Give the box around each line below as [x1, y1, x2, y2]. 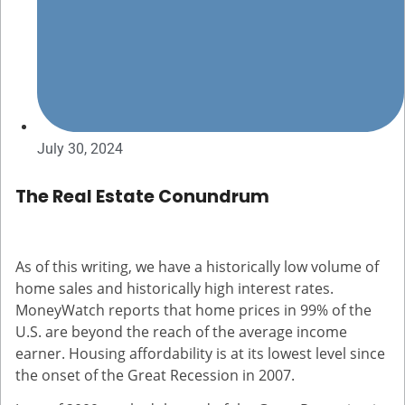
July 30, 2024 [37, 140, 123, 158]
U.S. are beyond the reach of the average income [15, 322, 347, 343]
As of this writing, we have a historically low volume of [15, 257, 379, 278]
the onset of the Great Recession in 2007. [15, 365, 295, 386]
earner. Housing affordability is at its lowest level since [15, 344, 385, 364]
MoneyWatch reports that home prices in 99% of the [15, 300, 372, 321]
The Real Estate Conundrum [15, 184, 269, 210]
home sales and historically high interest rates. [15, 278, 334, 299]
